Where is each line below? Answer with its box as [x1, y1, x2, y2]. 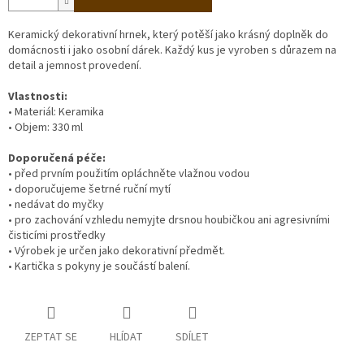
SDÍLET [175, 329, 209, 346]
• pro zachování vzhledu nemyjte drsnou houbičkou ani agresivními [8, 212, 330, 229]
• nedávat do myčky [8, 197, 104, 214]
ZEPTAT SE [24, 329, 77, 346]
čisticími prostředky [8, 227, 106, 245]
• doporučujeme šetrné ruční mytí [8, 181, 171, 198]
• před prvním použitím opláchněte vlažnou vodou [8, 166, 249, 183]
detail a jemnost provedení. [8, 58, 141, 75]
